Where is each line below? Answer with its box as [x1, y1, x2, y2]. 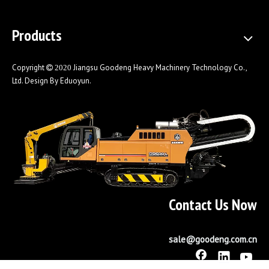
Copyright [12, 62, 46, 73]
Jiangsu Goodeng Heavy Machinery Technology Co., [71, 62, 247, 73]
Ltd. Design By [12, 76, 60, 86]
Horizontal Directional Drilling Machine [33, 216, 180, 228]
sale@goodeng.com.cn [169, 233, 257, 245]
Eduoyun [60, 76, 89, 86]
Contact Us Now [169, 194, 257, 214]
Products [12, 25, 62, 45]
